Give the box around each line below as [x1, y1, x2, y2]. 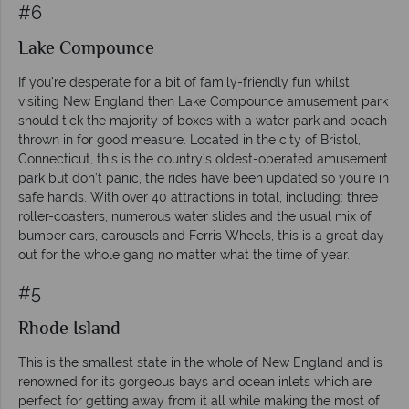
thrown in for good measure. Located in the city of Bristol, [18, 131, 361, 147]
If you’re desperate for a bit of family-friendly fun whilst [18, 74, 350, 89]
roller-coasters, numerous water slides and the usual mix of [18, 208, 372, 224]
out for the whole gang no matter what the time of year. [18, 246, 350, 262]
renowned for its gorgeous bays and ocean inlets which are [18, 373, 372, 389]
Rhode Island [18, 315, 121, 344]
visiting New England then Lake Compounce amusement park [18, 93, 388, 109]
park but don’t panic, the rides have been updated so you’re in [18, 170, 389, 185]
